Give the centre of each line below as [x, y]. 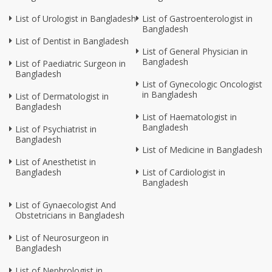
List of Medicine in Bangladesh [202, 150]
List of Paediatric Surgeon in [70, 64]
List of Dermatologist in [62, 97]
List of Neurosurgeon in [62, 238]
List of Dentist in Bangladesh [72, 41]
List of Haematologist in [189, 117]
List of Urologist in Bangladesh [76, 19]
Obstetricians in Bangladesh [70, 216]
